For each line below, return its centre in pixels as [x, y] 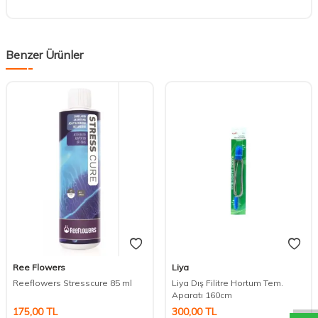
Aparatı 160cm [202, 295]
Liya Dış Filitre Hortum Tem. [227, 283]
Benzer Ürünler [44, 54]
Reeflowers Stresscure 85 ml [72, 283]
